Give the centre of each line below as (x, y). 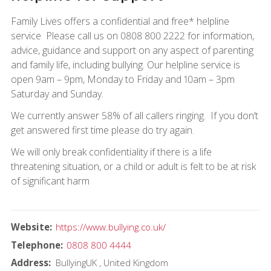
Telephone (35, 245)
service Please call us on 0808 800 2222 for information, (132, 35)
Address (29, 263)
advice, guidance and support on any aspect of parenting (132, 50)
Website (30, 227)
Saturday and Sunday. (57, 93)
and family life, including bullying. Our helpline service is (125, 64)
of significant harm (50, 181)
